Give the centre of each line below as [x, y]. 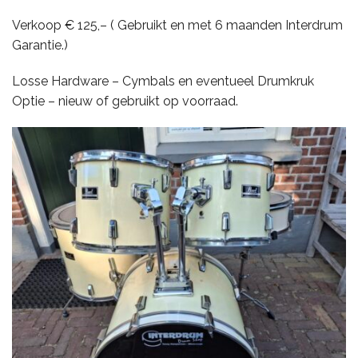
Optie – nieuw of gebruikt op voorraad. [125, 101]
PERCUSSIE [37, 121]
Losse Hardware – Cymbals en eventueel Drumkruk [163, 82]
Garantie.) [40, 46]
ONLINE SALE [43, 249]
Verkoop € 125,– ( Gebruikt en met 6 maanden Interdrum [177, 26]
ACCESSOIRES [45, 185]
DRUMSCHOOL [48, 313]
